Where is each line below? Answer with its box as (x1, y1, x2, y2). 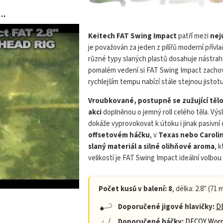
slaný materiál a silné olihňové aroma (88, 141, 215, 152)
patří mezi (176, 31, 210, 42)
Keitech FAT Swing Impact (88, 31, 177, 42)
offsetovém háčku (88, 130, 150, 141)
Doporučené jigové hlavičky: (116, 201, 215, 212)
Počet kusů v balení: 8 (98, 184, 172, 195)
